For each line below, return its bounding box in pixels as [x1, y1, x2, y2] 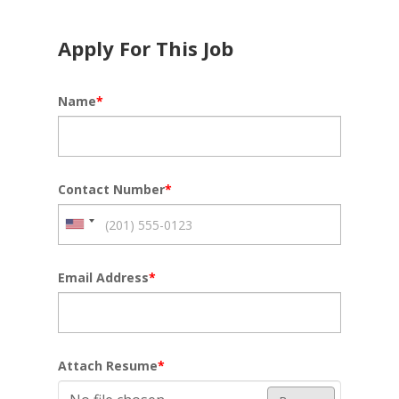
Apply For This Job [57, 35, 233, 61]
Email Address [57, 269, 149, 286]
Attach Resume [57, 357, 158, 374]
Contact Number [57, 181, 165, 198]
